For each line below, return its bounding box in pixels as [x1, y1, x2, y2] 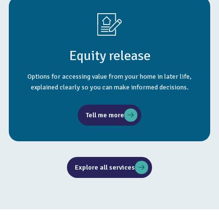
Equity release [68, 47, 151, 64]
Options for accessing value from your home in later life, [27, 72, 192, 81]
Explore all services [75, 163, 135, 172]
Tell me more [86, 110, 124, 119]
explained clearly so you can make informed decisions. [30, 83, 189, 91]
